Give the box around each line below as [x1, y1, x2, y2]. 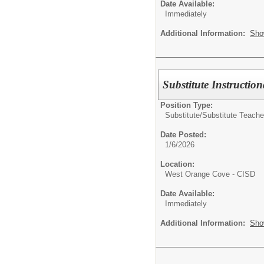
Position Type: [160, 100, 213, 110]
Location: [160, 159, 194, 169]
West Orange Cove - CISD [165, 169, 255, 179]
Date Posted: [160, 130, 206, 139]
